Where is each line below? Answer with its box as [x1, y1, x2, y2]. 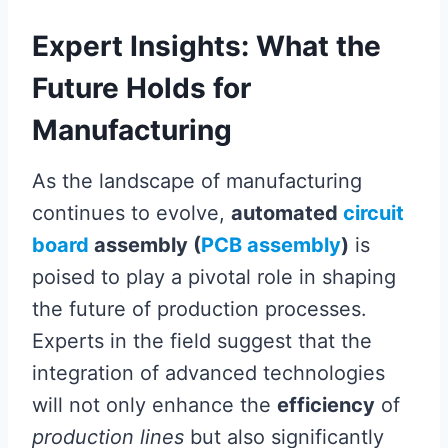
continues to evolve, [32, 201, 231, 225]
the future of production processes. [32, 297, 367, 321]
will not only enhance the [32, 393, 277, 417]
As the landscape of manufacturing [32, 169, 362, 193]
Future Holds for [32, 71, 251, 105]
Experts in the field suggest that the [32, 329, 372, 353]
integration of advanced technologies [32, 361, 385, 385]
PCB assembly [201, 233, 341, 257]
